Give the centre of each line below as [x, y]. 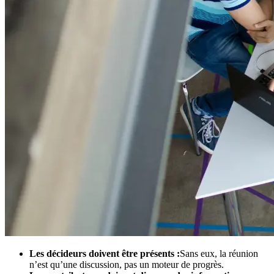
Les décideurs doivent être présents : [105, 254]
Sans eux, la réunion [219, 254]
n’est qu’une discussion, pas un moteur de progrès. [127, 265]
